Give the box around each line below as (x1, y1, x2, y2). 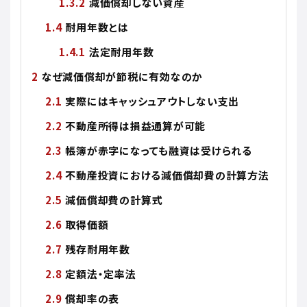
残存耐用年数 (65, 241, 130, 256)
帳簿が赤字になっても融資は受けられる (65, 143, 252, 158)
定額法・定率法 (65, 266, 136, 281)
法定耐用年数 (88, 44, 154, 59)
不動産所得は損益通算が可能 (65, 118, 206, 133)
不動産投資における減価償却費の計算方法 (65, 167, 269, 182)
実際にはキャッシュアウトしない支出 (65, 93, 239, 108)
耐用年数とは (65, 19, 129, 34)
